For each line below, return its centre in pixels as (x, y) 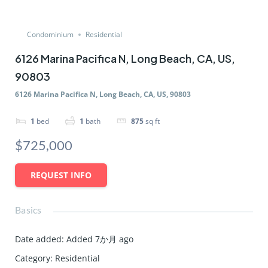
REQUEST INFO (61, 175)
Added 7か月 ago (100, 239)
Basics (28, 210)
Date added (39, 239)
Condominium (51, 35)
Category (33, 258)
